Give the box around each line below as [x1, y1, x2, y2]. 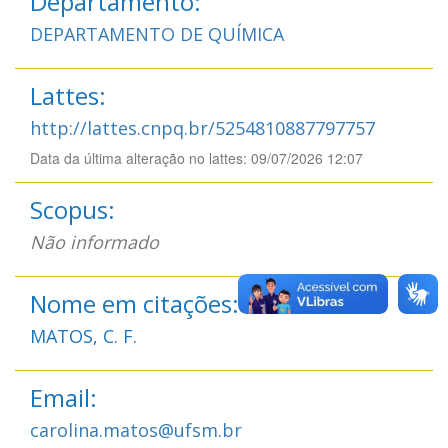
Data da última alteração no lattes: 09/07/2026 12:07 [30, 147, 363, 168]
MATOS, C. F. [30, 323, 137, 348]
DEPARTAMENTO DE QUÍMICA [30, 21, 284, 46]
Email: [30, 380, 97, 414]
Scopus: [30, 192, 115, 226]
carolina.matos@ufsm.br [30, 417, 242, 442]
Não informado [30, 229, 159, 254]
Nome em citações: [30, 286, 239, 320]
